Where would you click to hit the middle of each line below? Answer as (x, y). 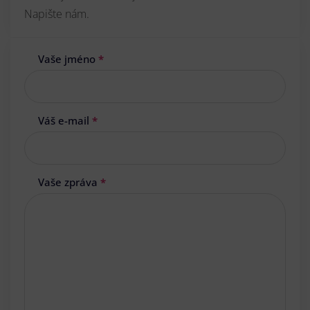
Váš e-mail (65, 120)
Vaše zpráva (69, 182)
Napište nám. (57, 13)
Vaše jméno (68, 58)
